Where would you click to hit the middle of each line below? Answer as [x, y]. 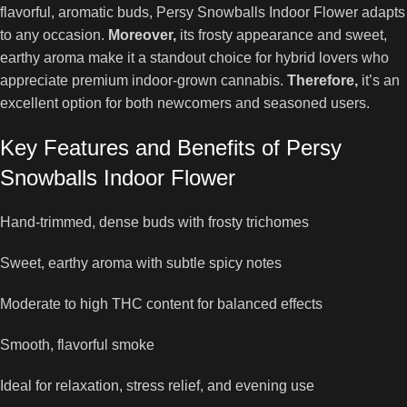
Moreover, [142, 35]
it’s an [379, 80]
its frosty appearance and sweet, [282, 35]
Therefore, [323, 80]
